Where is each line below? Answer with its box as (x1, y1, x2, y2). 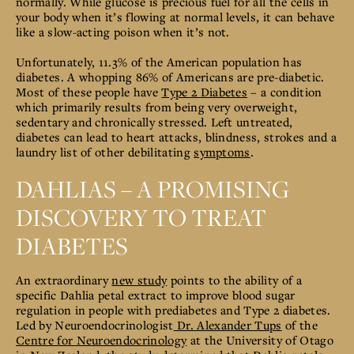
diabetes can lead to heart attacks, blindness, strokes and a (16, 128, 337, 145)
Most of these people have (16, 83, 162, 100)
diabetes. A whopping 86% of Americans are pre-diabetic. (16, 68, 325, 85)
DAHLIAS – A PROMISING (16, 171, 289, 205)
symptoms (194, 143, 250, 160)
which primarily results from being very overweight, (16, 98, 298, 115)
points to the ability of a (167, 271, 302, 288)
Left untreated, (210, 113, 293, 130)
